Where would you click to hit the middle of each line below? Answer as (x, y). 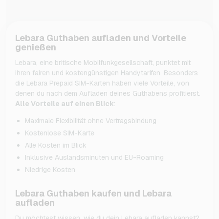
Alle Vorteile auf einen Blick (65, 103)
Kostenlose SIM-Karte (60, 133)
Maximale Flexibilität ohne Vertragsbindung (91, 120)
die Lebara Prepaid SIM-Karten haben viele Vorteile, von (102, 83)
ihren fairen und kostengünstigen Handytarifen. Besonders (107, 73)
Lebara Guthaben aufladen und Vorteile (101, 38)
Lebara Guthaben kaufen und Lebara (93, 193)
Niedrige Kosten (50, 169)
